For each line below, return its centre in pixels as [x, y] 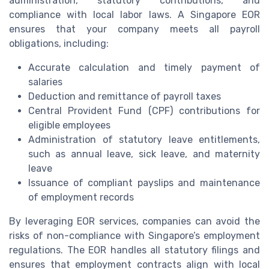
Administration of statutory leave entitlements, [144, 139]
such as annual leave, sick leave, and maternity [144, 154]
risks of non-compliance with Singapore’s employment [134, 235]
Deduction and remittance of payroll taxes [125, 96]
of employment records [81, 197]
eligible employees [69, 125]
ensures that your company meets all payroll [134, 29]
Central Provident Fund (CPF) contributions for [144, 110]
